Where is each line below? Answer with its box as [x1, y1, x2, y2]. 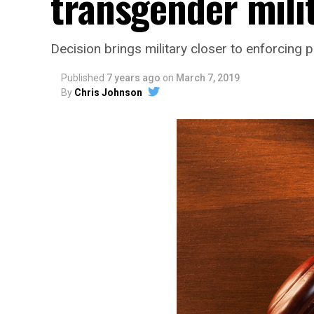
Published [61, 72, 104, 83]
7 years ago [107, 72, 161, 83]
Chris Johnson [74, 87, 142, 98]
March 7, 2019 [176, 72, 240, 83]
